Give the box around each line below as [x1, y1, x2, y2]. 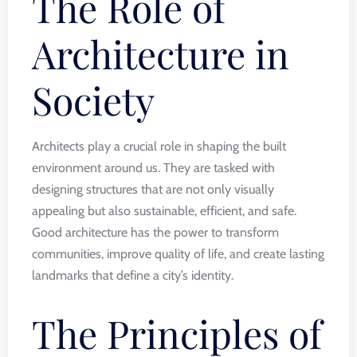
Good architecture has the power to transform [32, 225, 279, 240]
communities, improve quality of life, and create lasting [32, 246, 324, 261]
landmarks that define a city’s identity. [32, 268, 233, 283]
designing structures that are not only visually [32, 182, 274, 197]
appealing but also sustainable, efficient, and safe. [32, 203, 296, 218]
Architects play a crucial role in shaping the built [32, 139, 286, 154]
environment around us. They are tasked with [32, 160, 275, 175]
